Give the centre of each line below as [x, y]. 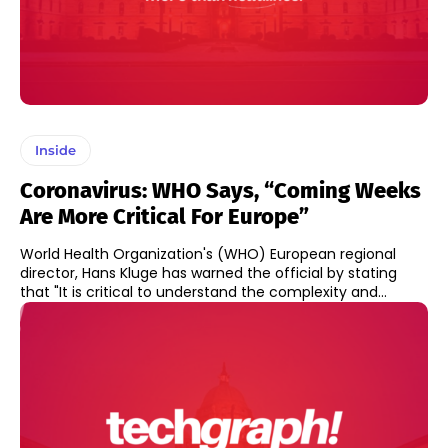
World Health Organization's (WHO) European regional [208, 254]
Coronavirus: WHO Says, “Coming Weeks [220, 191]
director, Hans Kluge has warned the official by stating [208, 273]
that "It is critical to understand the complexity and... [203, 292]
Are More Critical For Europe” [164, 217]
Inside [55, 150]
